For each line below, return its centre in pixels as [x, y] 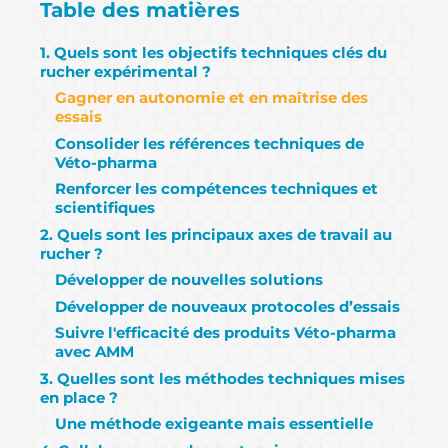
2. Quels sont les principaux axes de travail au [216, 234]
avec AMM [94, 352]
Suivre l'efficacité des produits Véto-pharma [225, 333]
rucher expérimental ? [125, 71]
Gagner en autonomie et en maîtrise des [211, 98]
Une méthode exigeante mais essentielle [214, 424]
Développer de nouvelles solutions [189, 280]
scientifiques [105, 208]
